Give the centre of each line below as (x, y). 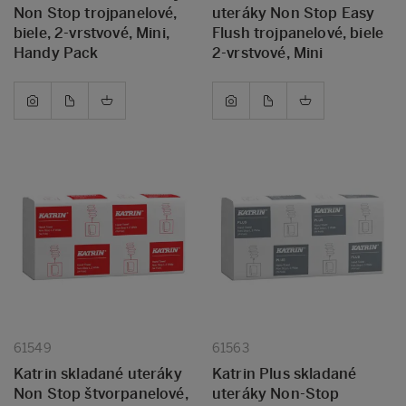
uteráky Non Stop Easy (294, 13)
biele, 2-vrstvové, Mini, (92, 33)
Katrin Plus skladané (285, 374)
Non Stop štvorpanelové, (101, 394)
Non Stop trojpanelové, (96, 13)
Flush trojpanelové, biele (298, 33)
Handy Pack (56, 53)
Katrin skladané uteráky (98, 374)
